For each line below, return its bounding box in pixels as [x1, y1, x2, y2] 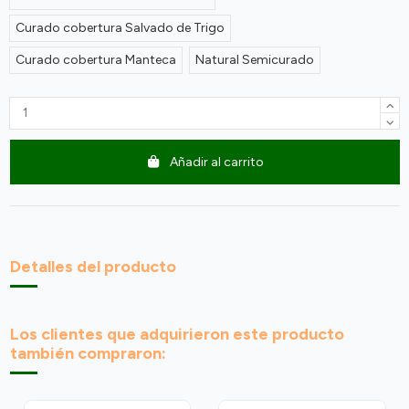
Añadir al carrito [170, 153, 265, 170]
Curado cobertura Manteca [15, 51, 176, 68]
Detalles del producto [9, 256, 176, 277]
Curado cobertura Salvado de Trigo [15, 19, 225, 36]
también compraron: [9, 342, 166, 363]
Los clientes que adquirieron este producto [9, 323, 344, 344]
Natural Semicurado [194, 51, 314, 68]
